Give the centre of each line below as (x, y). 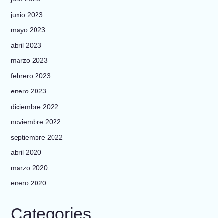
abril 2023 (26, 45)
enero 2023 (28, 91)
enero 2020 (28, 183)
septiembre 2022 (36, 137)
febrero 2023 (30, 76)
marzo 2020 (29, 168)
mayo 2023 (28, 30)
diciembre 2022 (34, 106)
